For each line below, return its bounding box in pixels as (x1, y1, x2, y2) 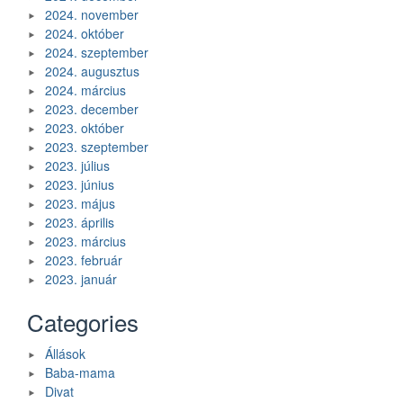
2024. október (45, 24, 124, 43)
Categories (27, 305, 139, 339)
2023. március (45, 232, 126, 251)
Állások (45, 345, 85, 363)
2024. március (45, 81, 126, 100)
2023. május (45, 194, 115, 213)
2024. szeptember (45, 43, 148, 62)
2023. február (45, 251, 122, 270)
